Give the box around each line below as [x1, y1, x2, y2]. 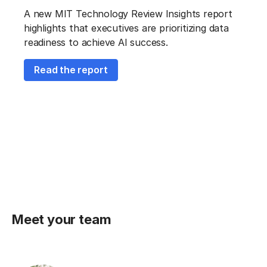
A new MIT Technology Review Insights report [24, 7, 232, 20]
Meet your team [12, 212, 111, 228]
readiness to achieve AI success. [24, 36, 168, 48]
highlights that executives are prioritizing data [24, 21, 229, 34]
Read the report [34, 63, 108, 76]
